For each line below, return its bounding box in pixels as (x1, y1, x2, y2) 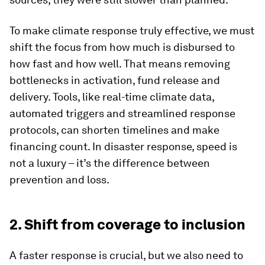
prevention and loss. (9, 173, 109, 186)
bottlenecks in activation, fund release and (9, 74, 220, 86)
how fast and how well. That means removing (9, 57, 230, 70)
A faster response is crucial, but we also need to (9, 249, 243, 261)
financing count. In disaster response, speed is (9, 140, 237, 153)
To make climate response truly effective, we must (9, 24, 254, 37)
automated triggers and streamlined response (9, 107, 235, 119)
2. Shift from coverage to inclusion (9, 216, 245, 233)
